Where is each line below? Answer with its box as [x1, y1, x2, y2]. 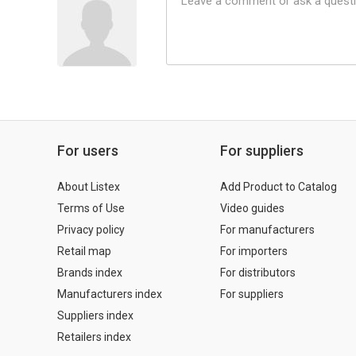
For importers [220, 245, 288, 258]
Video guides [220, 202, 284, 215]
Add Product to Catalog [220, 180, 337, 194]
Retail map [57, 245, 111, 258]
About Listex [57, 180, 120, 194]
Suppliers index [57, 309, 133, 323]
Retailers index [57, 331, 131, 344]
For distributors [220, 266, 296, 280]
